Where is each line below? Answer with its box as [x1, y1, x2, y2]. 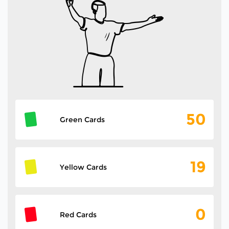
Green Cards [59, 114, 105, 124]
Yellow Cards [59, 162, 107, 172]
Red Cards [59, 210, 97, 219]
